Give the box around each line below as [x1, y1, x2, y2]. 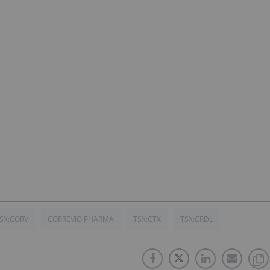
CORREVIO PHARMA [48, 213, 114, 224]
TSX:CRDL [180, 213, 213, 224]
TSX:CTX [133, 213, 161, 224]
